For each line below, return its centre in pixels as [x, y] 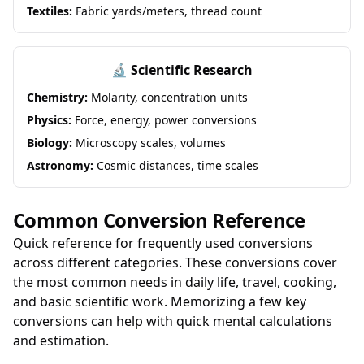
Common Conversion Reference [159, 220]
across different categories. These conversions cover [175, 262]
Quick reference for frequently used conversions [163, 243]
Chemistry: [57, 97]
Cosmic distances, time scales [176, 165]
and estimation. [61, 340]
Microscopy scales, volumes [149, 143]
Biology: [50, 143]
